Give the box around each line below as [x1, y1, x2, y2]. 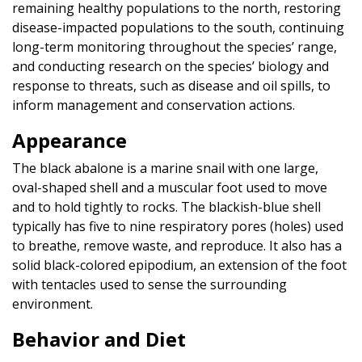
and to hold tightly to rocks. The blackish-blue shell [12, 197, 321, 216]
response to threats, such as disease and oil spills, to [12, 76, 330, 95]
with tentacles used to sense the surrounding [12, 275, 287, 293]
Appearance [12, 126, 127, 154]
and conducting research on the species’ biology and [12, 57, 329, 75]
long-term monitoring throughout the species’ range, [12, 37, 337, 56]
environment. [12, 294, 93, 313]
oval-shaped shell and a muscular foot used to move [12, 178, 327, 196]
